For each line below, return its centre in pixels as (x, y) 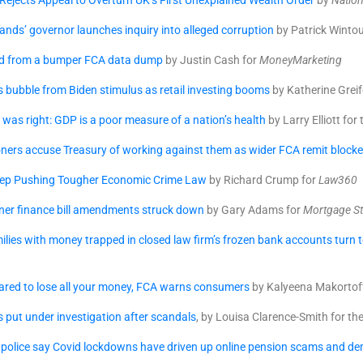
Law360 (337, 180)
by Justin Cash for (211, 60)
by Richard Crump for (261, 180)
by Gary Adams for (252, 210)
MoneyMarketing (301, 60)
